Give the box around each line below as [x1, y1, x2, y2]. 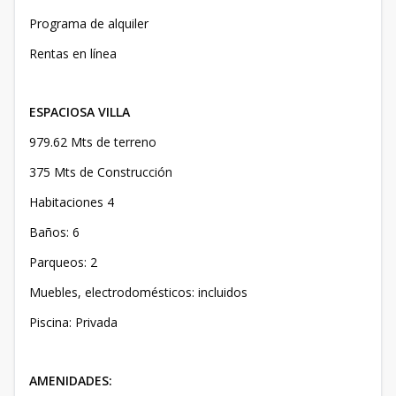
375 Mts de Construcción [29, 164, 179, 181]
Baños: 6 [29, 224, 80, 241]
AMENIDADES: [29, 372, 112, 390]
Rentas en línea [29, 45, 117, 63]
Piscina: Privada [29, 314, 118, 331]
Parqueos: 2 [29, 254, 97, 271]
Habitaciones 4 [29, 194, 114, 211]
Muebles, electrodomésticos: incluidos [29, 284, 247, 301]
